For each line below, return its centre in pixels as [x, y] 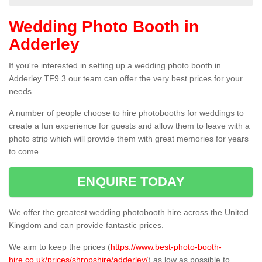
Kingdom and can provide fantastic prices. [87, 225]
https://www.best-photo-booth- [166, 247]
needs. [21, 92]
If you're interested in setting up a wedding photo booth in [115, 66]
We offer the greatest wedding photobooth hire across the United [129, 213]
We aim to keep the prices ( [60, 247]
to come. [25, 152]
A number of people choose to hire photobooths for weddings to [126, 113]
